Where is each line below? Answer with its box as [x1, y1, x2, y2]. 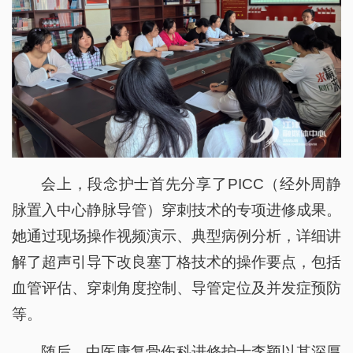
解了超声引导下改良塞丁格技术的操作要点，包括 [12, 254, 341, 271]
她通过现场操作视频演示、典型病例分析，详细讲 [12, 228, 341, 245]
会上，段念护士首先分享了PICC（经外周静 [41, 176, 341, 193]
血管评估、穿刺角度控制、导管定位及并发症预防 [12, 280, 341, 297]
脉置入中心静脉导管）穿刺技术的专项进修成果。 [12, 202, 341, 219]
